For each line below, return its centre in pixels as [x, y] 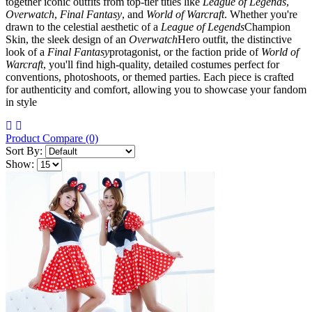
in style [23, 102]
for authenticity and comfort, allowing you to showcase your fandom [156, 89]
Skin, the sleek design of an [67, 39]
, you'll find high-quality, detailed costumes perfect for [161, 64]
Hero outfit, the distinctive [235, 39]
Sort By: [24, 150]
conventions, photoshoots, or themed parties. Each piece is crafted [150, 77]
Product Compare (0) [52, 138]
